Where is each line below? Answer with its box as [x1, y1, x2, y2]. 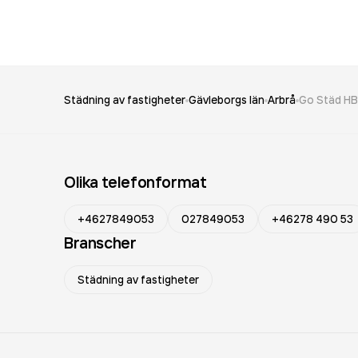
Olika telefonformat [64, 172, 207, 192]
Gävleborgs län [189, 93, 265, 107]
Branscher [64, 233, 137, 253]
